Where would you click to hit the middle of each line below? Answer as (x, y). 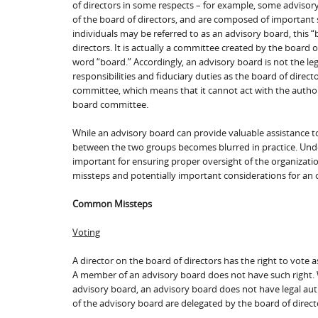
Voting (86, 232)
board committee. (110, 104)
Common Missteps (112, 203)
